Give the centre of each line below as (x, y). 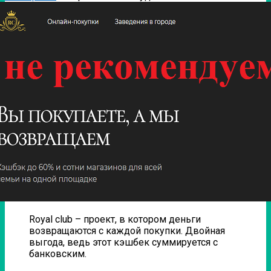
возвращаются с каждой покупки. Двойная (127, 230)
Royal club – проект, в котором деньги (115, 219)
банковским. (58, 253)
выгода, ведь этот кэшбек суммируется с (123, 242)
